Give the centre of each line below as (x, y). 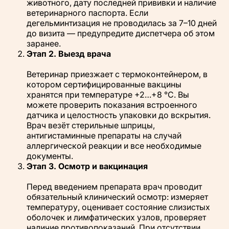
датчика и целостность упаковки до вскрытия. (119, 115)
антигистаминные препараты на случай (104, 135)
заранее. (44, 43)
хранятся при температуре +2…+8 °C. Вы (108, 94)
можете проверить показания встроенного (112, 105)
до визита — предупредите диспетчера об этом (121, 33)
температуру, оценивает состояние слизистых (118, 207)
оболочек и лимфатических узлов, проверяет (116, 217)
